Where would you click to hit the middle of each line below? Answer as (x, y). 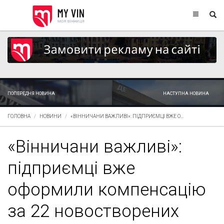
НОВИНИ (50, 116)
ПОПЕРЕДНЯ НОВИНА (31, 93)
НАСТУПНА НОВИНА (186, 93)
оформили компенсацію (107, 189)
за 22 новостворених (93, 211)
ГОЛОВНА (19, 116)
